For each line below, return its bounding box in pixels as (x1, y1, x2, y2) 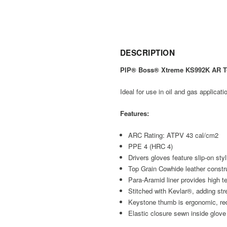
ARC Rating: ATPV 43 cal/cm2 (128, 130, 219, 140)
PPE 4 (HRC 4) (128, 141, 173, 151)
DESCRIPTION (120, 47, 175, 59)
